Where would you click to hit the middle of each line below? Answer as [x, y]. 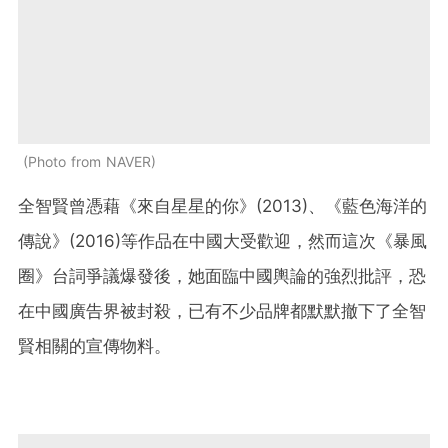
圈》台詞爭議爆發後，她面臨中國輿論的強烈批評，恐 [222, 275]
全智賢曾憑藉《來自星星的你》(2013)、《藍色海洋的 [222, 205]
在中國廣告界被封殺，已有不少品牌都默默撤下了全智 [222, 310]
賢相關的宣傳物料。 [94, 345]
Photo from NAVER [89, 161]
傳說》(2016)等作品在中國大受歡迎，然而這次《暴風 [222, 240]
